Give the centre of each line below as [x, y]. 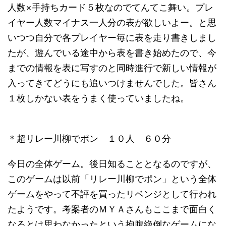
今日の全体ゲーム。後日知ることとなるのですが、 [112, 164]
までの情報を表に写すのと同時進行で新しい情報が [112, 68]
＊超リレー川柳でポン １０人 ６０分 [89, 138]
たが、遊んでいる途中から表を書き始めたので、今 [112, 53]
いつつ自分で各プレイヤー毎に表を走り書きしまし [112, 38]
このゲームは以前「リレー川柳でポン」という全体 [112, 179]
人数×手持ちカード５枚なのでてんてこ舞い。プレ [110, 7]
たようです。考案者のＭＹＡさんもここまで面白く [112, 209]
